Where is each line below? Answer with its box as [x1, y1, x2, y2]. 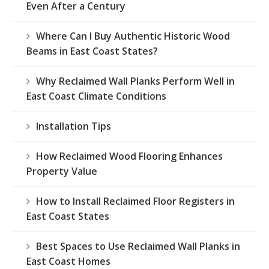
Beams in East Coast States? [26, 44, 158, 58]
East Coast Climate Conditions [26, 89, 166, 103]
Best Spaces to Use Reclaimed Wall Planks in [36, 240, 240, 253]
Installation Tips [36, 119, 111, 133]
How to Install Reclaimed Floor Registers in [36, 195, 235, 208]
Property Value [26, 165, 97, 178]
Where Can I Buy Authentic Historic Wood [36, 29, 230, 43]
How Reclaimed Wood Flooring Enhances [36, 150, 223, 163]
